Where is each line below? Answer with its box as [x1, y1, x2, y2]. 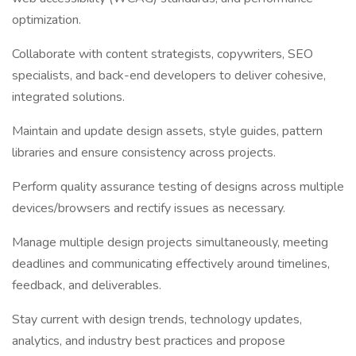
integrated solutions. [12, 88, 125, 106]
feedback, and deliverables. [12, 277, 161, 294]
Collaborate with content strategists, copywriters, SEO [12, 45, 313, 63]
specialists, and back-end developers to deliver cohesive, [12, 67, 326, 84]
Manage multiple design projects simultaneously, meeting [12, 234, 328, 251]
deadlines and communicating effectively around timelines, [12, 255, 330, 273]
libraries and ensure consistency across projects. [12, 144, 276, 161]
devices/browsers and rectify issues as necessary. [12, 199, 285, 217]
